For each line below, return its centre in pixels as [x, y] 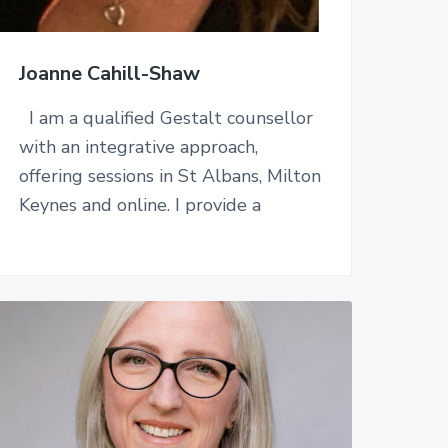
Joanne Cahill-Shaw [109, 73]
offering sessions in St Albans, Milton [169, 176]
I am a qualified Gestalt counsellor [165, 118]
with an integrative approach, [138, 147]
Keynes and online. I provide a [139, 205]
